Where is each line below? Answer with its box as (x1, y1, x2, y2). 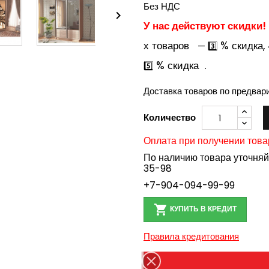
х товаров (144, 38, 189, 53)
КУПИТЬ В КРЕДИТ (168, 204, 237, 214)
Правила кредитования (144, 230, 239, 243)
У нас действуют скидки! (144, 19, 266, 33)
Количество (144, 111, 196, 124)
